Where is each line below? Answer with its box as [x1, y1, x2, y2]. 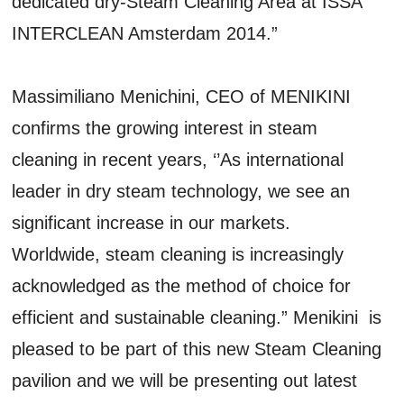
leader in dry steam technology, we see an [12, 180, 351, 201]
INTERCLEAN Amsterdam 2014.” [12, 23, 279, 43]
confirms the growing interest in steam [12, 117, 318, 138]
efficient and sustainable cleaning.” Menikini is [12, 307, 382, 327]
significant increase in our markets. [12, 212, 291, 233]
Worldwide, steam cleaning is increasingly [12, 243, 344, 264]
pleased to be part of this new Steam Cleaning [12, 338, 382, 359]
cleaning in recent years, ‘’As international [12, 149, 344, 170]
